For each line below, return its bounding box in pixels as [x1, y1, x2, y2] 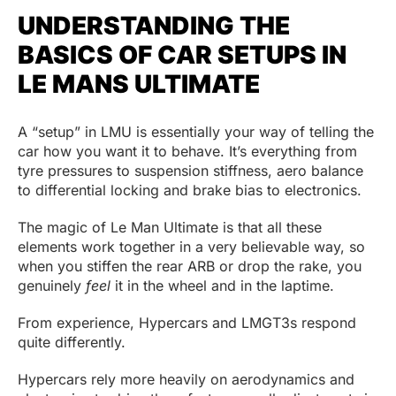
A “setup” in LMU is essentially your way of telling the [18, 123, 374, 141]
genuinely [18, 277, 86, 295]
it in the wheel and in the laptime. [110, 277, 334, 295]
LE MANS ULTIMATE [18, 69, 260, 100]
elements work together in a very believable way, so [18, 238, 365, 256]
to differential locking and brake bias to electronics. [18, 181, 366, 200]
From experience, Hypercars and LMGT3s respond [18, 314, 356, 332]
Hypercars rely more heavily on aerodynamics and [18, 370, 354, 389]
